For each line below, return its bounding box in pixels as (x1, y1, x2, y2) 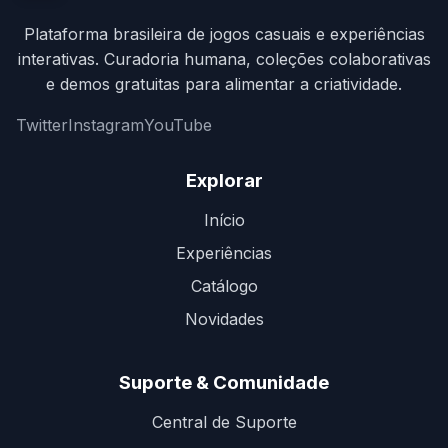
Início (203, 210, 245, 230)
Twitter (16, 115, 68, 135)
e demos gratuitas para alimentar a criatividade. (46, 74, 402, 94)
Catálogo (190, 276, 258, 296)
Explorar (185, 169, 263, 192)
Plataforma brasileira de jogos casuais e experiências (23, 24, 425, 44)
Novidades (184, 309, 264, 329)
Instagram (68, 115, 144, 135)
